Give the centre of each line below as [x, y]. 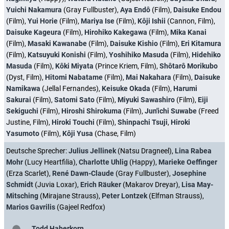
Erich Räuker [101, 184]
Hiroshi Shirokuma [91, 111]
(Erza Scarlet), [29, 173]
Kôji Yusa [78, 133]
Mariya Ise [98, 21]
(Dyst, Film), [26, 77]
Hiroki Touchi [73, 122]
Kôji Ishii [152, 21]
